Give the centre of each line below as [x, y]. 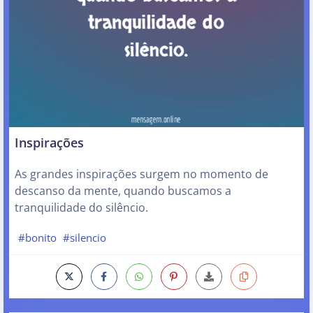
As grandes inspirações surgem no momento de [141, 174]
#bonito [37, 238]
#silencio [85, 238]
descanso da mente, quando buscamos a [123, 190]
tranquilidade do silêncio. [81, 207]
